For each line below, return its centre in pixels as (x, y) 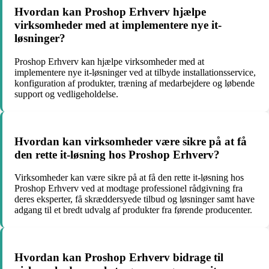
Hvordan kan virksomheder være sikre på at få (131, 141)
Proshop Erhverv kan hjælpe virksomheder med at (109, 61)
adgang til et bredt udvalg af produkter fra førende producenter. (133, 210)
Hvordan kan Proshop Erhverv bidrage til (119, 258)
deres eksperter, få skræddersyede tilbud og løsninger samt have (134, 199)
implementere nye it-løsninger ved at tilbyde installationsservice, (135, 72)
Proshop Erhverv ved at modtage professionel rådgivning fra (128, 189)
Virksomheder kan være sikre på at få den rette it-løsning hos (129, 178)
